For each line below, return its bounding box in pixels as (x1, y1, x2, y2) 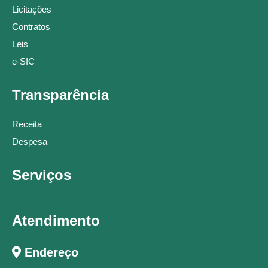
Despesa (12, 136, 47, 147)
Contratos (12, 22, 50, 32)
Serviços (12, 167, 71, 184)
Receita (12, 119, 42, 130)
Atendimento (12, 212, 100, 229)
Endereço (21, 246, 78, 260)
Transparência (12, 87, 109, 103)
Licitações (12, 4, 51, 15)
